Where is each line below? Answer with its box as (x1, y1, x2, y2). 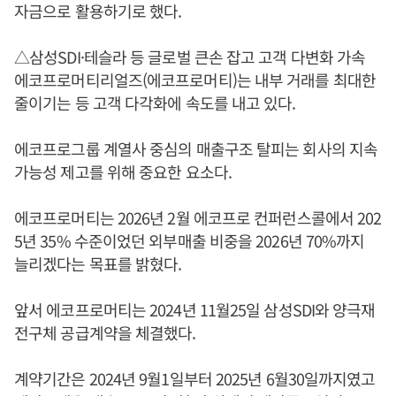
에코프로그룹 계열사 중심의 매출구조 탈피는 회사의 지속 (14, 136, 378, 160)
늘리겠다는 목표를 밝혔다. (14, 251, 182, 275)
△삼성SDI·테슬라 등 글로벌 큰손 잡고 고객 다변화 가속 (14, 44, 366, 68)
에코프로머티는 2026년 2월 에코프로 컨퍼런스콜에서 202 (14, 205, 382, 229)
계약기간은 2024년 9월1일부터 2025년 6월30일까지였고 (14, 366, 376, 390)
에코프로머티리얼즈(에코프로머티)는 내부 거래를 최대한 (14, 67, 376, 91)
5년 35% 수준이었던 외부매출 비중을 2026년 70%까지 (14, 228, 365, 252)
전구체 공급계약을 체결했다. (14, 320, 196, 344)
